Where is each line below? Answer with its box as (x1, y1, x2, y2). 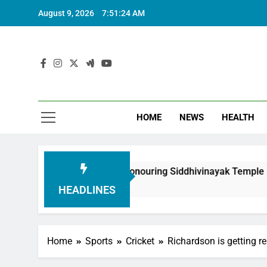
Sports (85, 235, 113, 247)
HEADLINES (58, 184, 116, 196)
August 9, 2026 (38, 8, 94, 18)
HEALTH (222, 112, 255, 123)
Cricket (126, 235, 154, 247)
